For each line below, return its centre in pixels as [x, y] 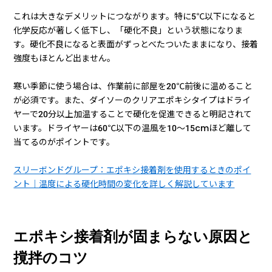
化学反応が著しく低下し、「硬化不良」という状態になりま [128, 30]
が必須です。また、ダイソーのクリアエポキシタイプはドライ [132, 100]
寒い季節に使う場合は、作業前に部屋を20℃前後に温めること [133, 86]
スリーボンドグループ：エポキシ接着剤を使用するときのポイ [132, 170]
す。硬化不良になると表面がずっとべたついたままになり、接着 [136, 44]
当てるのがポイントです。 [64, 142]
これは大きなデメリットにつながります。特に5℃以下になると [135, 16]
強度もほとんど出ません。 [65, 58]
